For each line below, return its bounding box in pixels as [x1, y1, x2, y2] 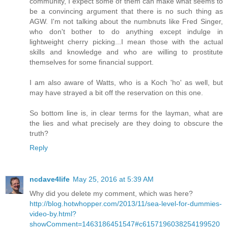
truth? [30, 129, 48, 138]
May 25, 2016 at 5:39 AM [73, 175, 154, 184]
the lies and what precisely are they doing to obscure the [30, 119, 223, 128]
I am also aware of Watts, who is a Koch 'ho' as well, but [30, 78, 223, 87]
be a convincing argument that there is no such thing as [30, 7, 223, 16]
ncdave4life [30, 175, 70, 184]
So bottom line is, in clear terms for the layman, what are [30, 109, 223, 118]
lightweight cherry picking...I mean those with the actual [30, 38, 223, 46]
